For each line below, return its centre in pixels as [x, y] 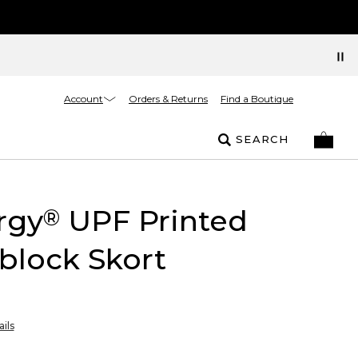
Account [84, 98]
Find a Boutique [257, 99]
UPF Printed [153, 221]
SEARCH [262, 139]
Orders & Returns [168, 99]
